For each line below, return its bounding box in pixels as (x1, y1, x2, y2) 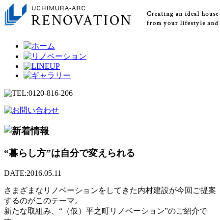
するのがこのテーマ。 (4, 196, 82, 205)
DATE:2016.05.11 (4, 168, 61, 177)
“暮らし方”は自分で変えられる (4, 148, 135, 159)
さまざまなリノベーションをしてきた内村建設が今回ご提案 (4, 186, 216, 194)
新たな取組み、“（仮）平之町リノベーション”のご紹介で (4, 206, 207, 215)
